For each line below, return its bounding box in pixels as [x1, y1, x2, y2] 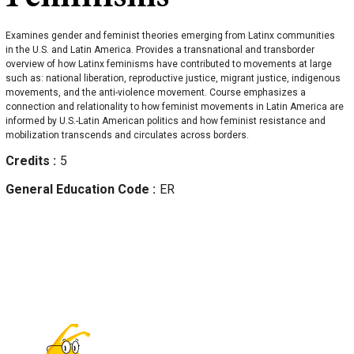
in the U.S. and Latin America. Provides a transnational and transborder [6, 44, 314, 56]
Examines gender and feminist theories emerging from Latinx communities [6, 30, 335, 42]
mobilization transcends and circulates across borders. [6, 130, 249, 141]
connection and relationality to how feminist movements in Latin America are [6, 101, 344, 113]
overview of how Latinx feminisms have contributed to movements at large [6, 58, 332, 70]
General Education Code [6, 182, 153, 198]
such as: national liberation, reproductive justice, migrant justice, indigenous [6, 73, 341, 85]
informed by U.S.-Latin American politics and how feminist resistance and [6, 115, 326, 127]
